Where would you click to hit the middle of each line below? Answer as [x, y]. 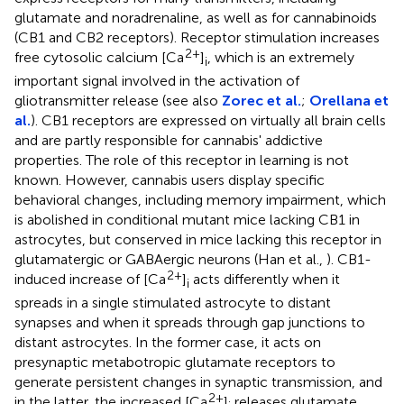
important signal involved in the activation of [157, 80]
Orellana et [349, 100]
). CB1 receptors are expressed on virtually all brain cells [208, 120]
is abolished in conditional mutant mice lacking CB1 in [187, 219]
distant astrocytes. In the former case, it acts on [168, 342]
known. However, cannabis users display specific [170, 179]
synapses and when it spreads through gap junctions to [190, 322]
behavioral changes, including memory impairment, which [200, 199]
